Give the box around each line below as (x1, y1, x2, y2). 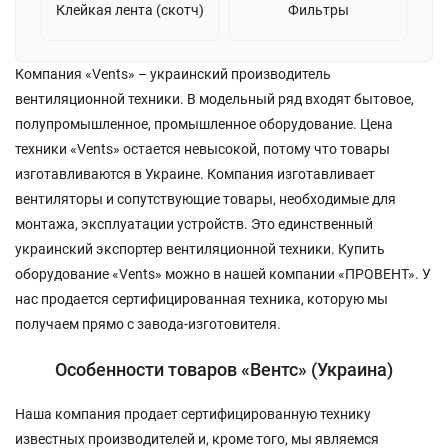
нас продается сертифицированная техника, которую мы (15, 290, 388, 307)
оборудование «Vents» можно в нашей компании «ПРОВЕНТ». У (15, 265, 431, 282)
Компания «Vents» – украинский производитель (15, 65, 331, 82)
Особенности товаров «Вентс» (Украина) (55, 358, 393, 380)
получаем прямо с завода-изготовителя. (15, 315, 281, 332)
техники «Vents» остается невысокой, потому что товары (15, 140, 390, 157)
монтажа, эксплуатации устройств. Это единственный (15, 215, 373, 232)
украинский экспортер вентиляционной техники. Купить (15, 240, 385, 257)
